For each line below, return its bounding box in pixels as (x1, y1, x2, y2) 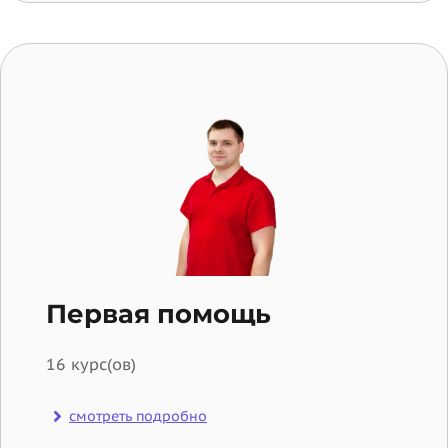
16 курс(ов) (46, 354, 136, 375)
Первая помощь (46, 298, 271, 331)
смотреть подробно (69, 407, 207, 426)
